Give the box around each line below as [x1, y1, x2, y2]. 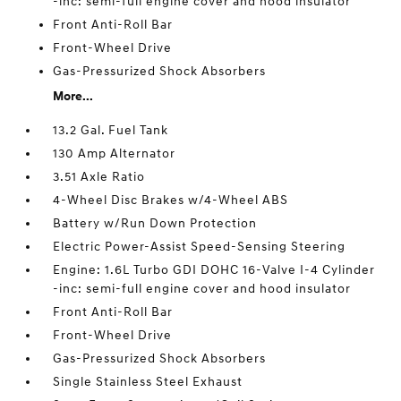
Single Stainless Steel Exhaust [53, 374, 243, 389]
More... [53, 89, 94, 104]
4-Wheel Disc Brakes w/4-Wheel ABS [53, 192, 289, 208]
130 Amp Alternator [53, 146, 176, 161]
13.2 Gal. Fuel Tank [53, 123, 169, 138]
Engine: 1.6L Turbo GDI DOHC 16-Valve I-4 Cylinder [53, 262, 376, 277]
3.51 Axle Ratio [53, 169, 146, 184]
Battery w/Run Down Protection [53, 216, 258, 231]
